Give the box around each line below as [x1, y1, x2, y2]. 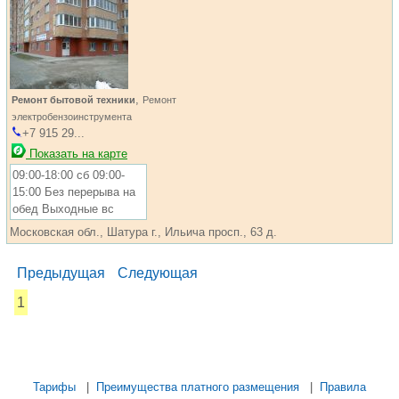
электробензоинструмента [12, 111, 132, 122]
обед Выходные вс [12, 202, 114, 216]
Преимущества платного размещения [96, 380, 299, 394]
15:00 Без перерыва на [12, 185, 135, 199]
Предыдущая [17, 265, 105, 281]
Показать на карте [26, 147, 127, 160]
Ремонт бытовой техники [12, 94, 135, 105]
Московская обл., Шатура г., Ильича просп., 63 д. [10, 225, 277, 239]
